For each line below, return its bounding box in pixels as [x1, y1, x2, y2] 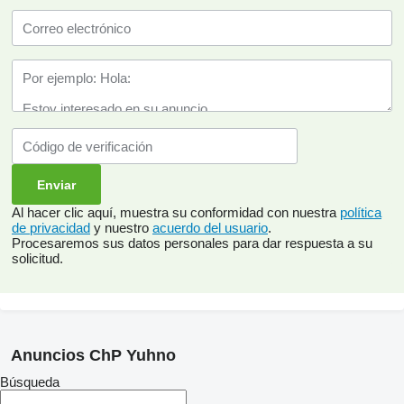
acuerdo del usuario [152, 220, 268, 235]
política [340, 205, 381, 220]
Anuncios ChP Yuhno [11, 346, 176, 364]
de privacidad [12, 220, 90, 235]
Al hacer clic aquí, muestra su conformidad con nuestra [12, 205, 340, 220]
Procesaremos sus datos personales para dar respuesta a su [12, 235, 372, 251]
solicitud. [12, 251, 63, 266]
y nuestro [90, 220, 152, 235]
